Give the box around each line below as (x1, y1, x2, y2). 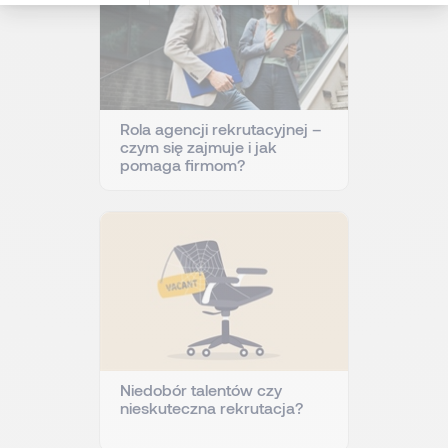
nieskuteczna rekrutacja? (120, 397, 303, 417)
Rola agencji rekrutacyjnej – (120, 119, 322, 139)
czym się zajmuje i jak (120, 137, 277, 157)
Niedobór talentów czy (120, 379, 282, 399)
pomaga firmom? (120, 155, 245, 175)
